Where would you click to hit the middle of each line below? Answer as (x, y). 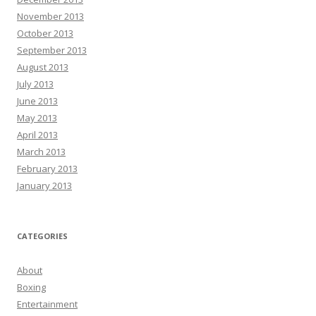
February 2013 (47, 169)
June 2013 (37, 101)
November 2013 (50, 17)
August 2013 (43, 67)
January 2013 (44, 186)
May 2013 (37, 118)
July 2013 (35, 84)
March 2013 (41, 152)
